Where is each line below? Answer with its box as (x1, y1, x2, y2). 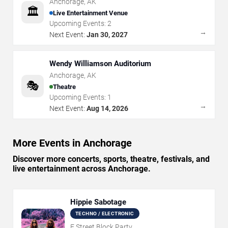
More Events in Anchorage (13, 137, 132, 150)
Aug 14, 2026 (87, 104, 128, 113)
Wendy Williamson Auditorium (49, 59, 151, 69)
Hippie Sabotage (70, 197, 126, 207)
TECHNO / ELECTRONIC (75, 211, 134, 217)
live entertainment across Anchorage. (13, 164, 151, 174)
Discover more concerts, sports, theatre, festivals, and (13, 154, 210, 164)
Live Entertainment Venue (53, 9, 128, 17)
